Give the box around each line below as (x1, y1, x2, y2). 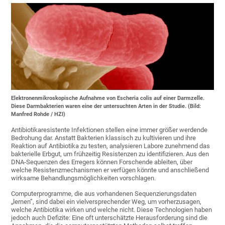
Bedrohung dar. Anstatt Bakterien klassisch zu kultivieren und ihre (11, 134, 196, 142)
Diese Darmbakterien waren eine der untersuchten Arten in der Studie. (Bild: (11, 103, 201, 110)
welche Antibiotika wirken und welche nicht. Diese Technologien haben (11, 206, 212, 214)
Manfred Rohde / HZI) (11, 111, 66, 118)
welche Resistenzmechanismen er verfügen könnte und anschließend (11, 166, 209, 174)
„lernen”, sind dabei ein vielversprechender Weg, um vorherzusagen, (11, 198, 202, 206)
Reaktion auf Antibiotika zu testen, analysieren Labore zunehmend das (11, 142, 210, 150)
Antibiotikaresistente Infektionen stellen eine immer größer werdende (11, 126, 208, 134)
